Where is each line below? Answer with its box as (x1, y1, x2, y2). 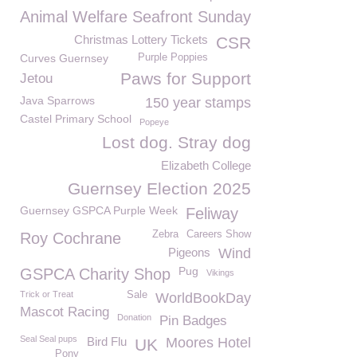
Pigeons (168, 245, 210, 259)
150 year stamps (145, 95, 251, 111)
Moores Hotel (166, 335, 251, 351)
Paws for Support (120, 69, 251, 88)
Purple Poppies (138, 52, 208, 63)
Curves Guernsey (20, 52, 108, 65)
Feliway (186, 205, 238, 222)
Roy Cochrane (20, 229, 121, 247)
